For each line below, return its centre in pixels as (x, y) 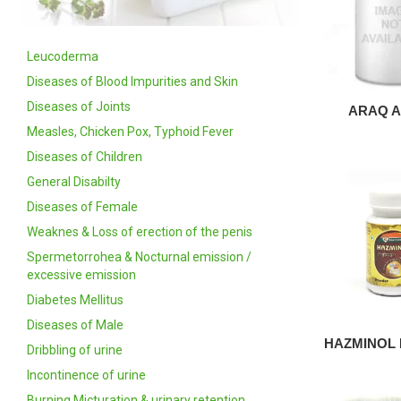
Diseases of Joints (79, 106)
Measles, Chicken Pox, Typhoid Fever (130, 131)
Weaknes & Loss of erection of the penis (140, 231)
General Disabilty (74, 181)
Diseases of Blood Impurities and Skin (132, 81)
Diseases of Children (85, 156)
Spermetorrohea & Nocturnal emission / (139, 256)
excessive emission (81, 274)
